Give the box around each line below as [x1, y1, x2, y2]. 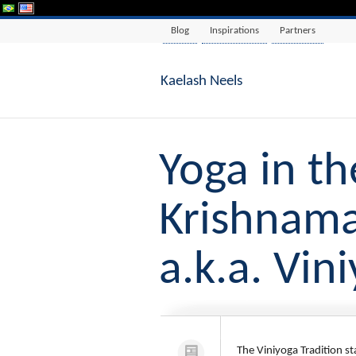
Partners [280, 25, 315, 36]
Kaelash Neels [161, 74, 242, 89]
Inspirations [210, 25, 259, 36]
